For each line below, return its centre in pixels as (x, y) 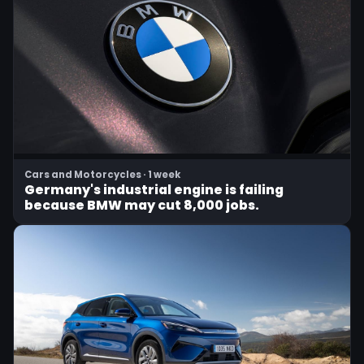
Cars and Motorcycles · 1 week (102, 175)
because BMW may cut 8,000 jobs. (142, 206)
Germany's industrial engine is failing (154, 190)
